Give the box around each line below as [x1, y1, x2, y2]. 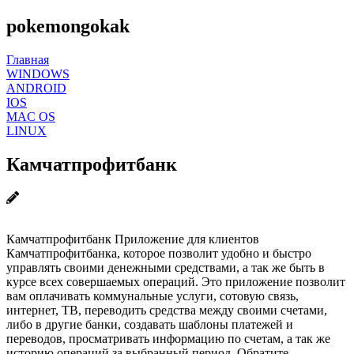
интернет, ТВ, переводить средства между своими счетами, [6, 303, 327, 317]
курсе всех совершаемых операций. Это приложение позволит [6, 274, 345, 288]
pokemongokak [6, 15, 130, 36]
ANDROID [6, 81, 66, 95]
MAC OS [6, 109, 55, 123]
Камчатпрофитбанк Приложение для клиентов [6, 232, 259, 246]
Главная [6, 52, 49, 66]
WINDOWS [6, 66, 70, 81]
